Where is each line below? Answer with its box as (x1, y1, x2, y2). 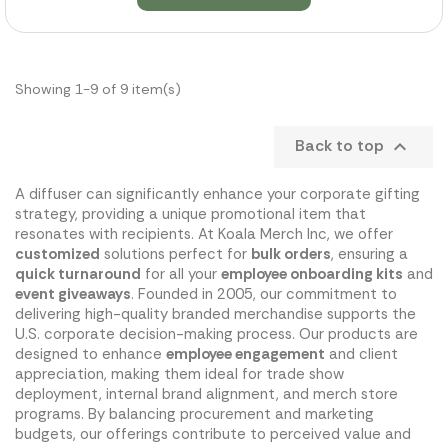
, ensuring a (331, 243, 408, 264)
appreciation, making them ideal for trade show (15, 363, 344, 384)
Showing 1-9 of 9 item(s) (15, 79, 181, 98)
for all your (141, 263, 221, 284)
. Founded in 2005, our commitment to (131, 283, 397, 304)
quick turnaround (15, 263, 141, 284)
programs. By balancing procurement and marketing (15, 403, 374, 424)
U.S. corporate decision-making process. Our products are (15, 323, 418, 344)
